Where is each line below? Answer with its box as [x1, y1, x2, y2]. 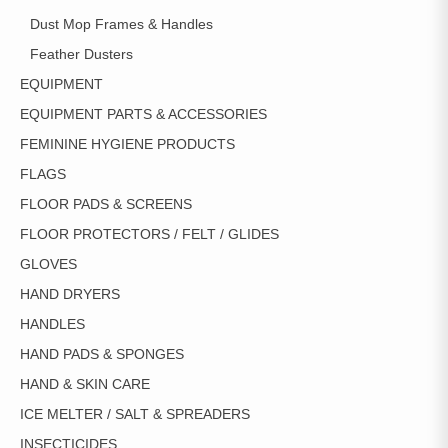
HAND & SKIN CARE [20, 376, 150, 392]
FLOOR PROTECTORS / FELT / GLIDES [20, 226, 279, 242]
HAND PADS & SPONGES [20, 346, 184, 362]
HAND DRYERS [20, 286, 120, 302]
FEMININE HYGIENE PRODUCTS [20, 136, 235, 152]
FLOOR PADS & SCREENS [20, 196, 192, 212]
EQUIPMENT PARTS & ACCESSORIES [20, 106, 267, 122]
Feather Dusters [30, 46, 133, 62]
